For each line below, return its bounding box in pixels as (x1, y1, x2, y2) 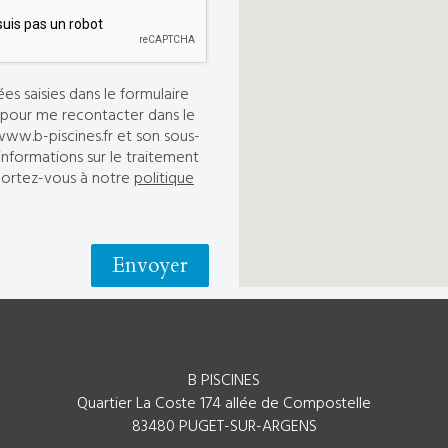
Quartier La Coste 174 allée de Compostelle (77, 391, 371, 418)
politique (134, 165, 194, 192)
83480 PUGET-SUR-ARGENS (131, 414, 317, 441)
